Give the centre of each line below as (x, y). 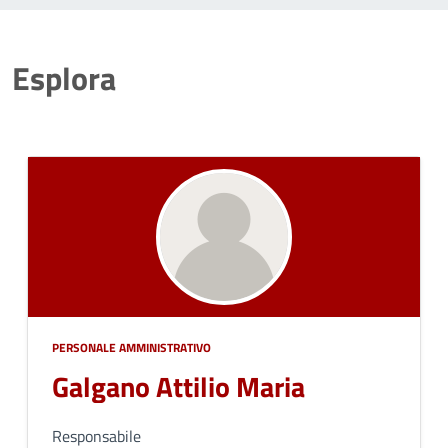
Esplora (64, 78)
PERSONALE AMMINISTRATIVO (131, 347)
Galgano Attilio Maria (178, 386)
